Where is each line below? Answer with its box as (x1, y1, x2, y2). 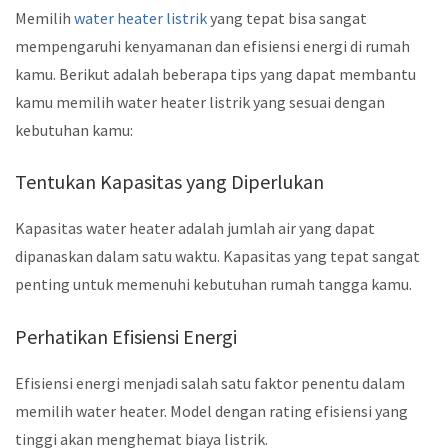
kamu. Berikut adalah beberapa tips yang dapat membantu (15, 63, 416, 84)
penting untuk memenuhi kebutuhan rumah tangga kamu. (15, 274, 412, 295)
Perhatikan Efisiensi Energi (15, 324, 237, 350)
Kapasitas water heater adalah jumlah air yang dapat (15, 218, 375, 239)
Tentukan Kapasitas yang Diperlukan (15, 169, 324, 195)
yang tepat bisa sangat (207, 7, 367, 28)
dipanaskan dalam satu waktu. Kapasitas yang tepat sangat (15, 246, 420, 267)
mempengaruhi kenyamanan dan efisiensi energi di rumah (15, 35, 410, 56)
